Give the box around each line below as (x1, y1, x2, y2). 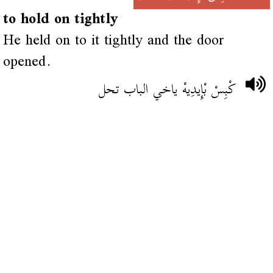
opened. (2, 46, 51, 79)
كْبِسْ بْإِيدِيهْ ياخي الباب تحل (99, 73, 236, 106)
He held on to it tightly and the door (2, 24, 224, 57)
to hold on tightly (2, 3, 118, 36)
